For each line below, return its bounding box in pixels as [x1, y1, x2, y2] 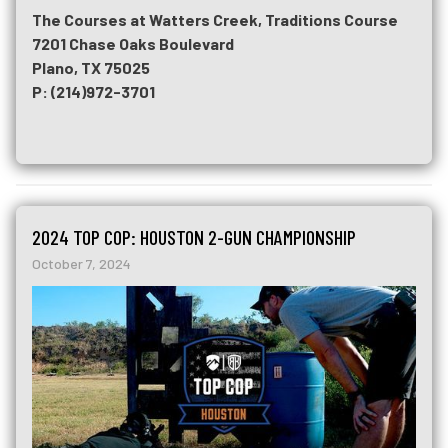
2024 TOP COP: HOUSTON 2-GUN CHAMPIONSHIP [32, 225, 356, 250]
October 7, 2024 [32, 255, 131, 273]
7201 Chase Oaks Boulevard [32, 34, 234, 54]
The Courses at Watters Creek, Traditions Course [32, 10, 398, 30]
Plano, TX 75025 [32, 58, 150, 78]
